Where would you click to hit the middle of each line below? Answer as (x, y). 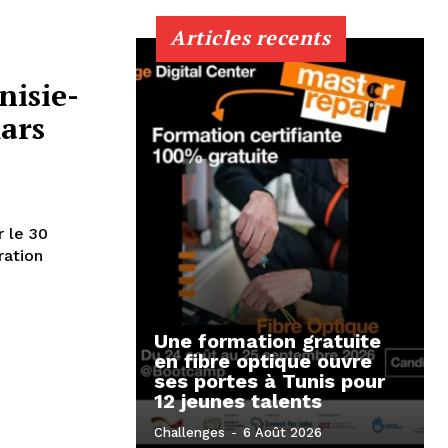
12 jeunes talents (238, 400)
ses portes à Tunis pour (269, 380)
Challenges (189, 432)
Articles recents (250, 37)
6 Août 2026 (282, 432)
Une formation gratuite (267, 340)
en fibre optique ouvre (263, 360)
